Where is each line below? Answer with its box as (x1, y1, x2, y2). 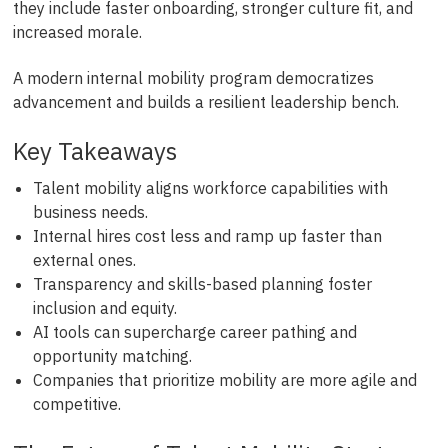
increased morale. (12, 21, 142, 42)
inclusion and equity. (32, 298, 177, 319)
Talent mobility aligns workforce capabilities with (32, 178, 388, 199)
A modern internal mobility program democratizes (12, 67, 374, 88)
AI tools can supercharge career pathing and (32, 322, 357, 343)
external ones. (32, 250, 136, 271)
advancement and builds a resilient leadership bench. (12, 91, 399, 112)
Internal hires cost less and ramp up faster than (32, 226, 382, 247)
